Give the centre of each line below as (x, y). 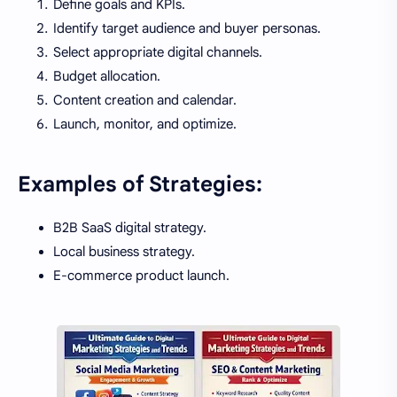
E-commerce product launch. (141, 275)
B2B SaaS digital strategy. (130, 227)
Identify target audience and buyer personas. (187, 28)
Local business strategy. (124, 251)
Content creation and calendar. (145, 100)
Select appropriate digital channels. (158, 52)
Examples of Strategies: (140, 184)
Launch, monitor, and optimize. (145, 124)
